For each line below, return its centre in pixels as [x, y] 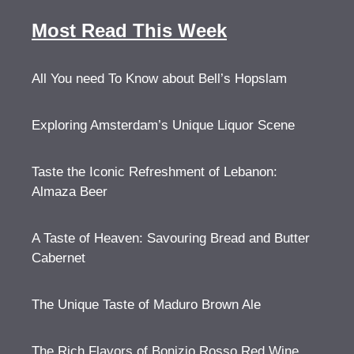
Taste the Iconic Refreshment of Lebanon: [154, 171]
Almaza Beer [70, 191]
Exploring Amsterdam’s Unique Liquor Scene [163, 125]
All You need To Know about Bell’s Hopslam [159, 78]
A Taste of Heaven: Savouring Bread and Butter [171, 238]
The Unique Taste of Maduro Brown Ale [146, 304]
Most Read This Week [129, 30]
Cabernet [58, 258]
